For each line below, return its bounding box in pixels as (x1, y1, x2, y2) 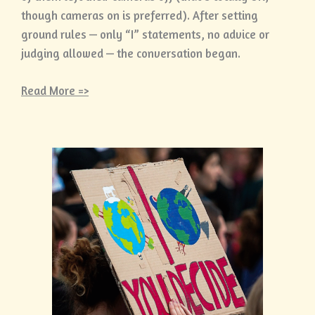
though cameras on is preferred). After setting (21, 8, 258, 23)
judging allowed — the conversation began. (21, 46, 240, 61)
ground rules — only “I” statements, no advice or (21, 27, 269, 42)
